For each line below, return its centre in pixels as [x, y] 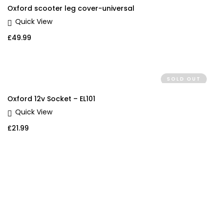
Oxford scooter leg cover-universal [71, 9]
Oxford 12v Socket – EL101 [51, 99]
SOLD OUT [184, 79]
